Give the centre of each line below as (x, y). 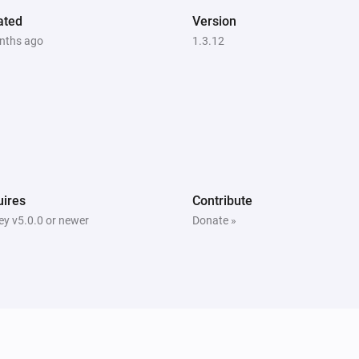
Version (214, 21)
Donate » (214, 220)
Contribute (222, 200)
